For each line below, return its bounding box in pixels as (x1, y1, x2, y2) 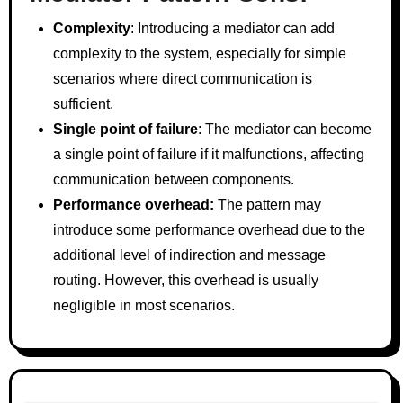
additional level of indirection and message (52, 246, 326, 263)
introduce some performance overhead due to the (52, 221, 365, 237)
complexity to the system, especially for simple (52, 45, 346, 61)
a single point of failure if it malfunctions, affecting (52, 146, 364, 162)
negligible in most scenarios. (52, 297, 235, 313)
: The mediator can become (197, 121, 372, 137)
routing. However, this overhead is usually (52, 272, 318, 288)
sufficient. (52, 95, 113, 112)
